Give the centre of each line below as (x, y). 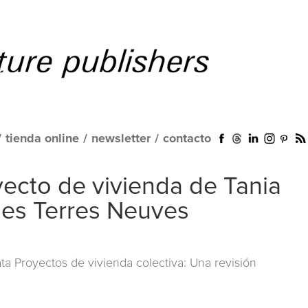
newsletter (121, 139)
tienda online (42, 139)
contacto (187, 139)
